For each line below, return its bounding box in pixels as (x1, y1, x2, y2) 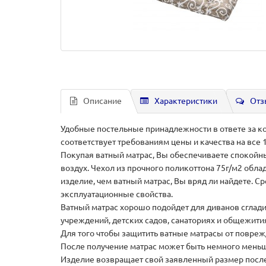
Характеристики (154, 96, 217, 106)
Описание (83, 96, 122, 106)
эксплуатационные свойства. (61, 189, 173, 199)
